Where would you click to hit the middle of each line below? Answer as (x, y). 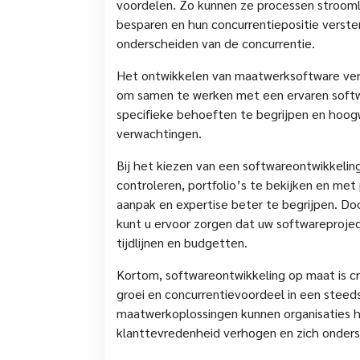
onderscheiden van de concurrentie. (216, 43)
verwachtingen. (159, 133)
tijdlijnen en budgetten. (182, 242)
